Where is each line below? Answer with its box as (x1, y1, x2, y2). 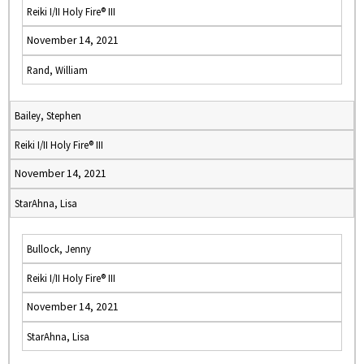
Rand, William (27, 63, 88, 76)
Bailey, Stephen (15, 109, 81, 122)
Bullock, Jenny (27, 242, 91, 255)
